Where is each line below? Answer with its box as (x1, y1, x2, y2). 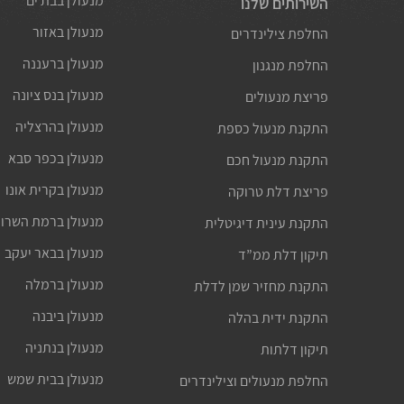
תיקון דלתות (261, 339, 329, 359)
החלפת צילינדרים (231, 23, 329, 43)
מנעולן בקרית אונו (5, 179, 104, 199)
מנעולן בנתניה (24, 337, 104, 357)
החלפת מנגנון (252, 55, 329, 75)
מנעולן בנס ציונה (12, 85, 104, 105)
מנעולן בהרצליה (14, 116, 104, 136)
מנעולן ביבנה (32, 306, 104, 326)
